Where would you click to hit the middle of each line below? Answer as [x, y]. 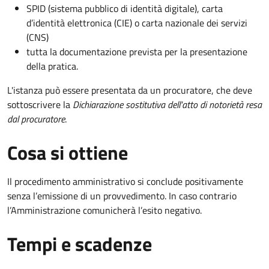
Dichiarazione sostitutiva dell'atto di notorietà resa [167, 105]
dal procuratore [36, 119]
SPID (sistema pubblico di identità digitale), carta [125, 9]
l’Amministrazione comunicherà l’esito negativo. [104, 210]
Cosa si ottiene [68, 153]
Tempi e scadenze [80, 244]
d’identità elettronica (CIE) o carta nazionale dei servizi [137, 23]
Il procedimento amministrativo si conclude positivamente [125, 182]
